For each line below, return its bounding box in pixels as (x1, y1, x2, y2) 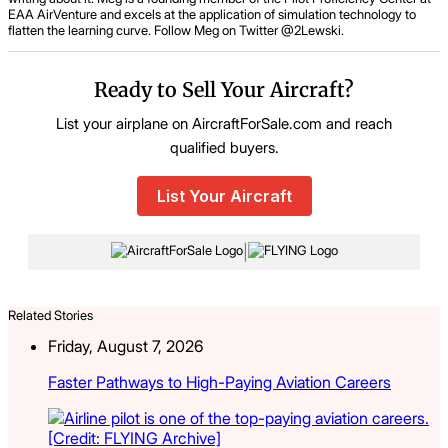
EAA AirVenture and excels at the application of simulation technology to (8, 5, 416, 22)
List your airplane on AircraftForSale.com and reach (56, 113, 392, 133)
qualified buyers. (169, 137, 279, 157)
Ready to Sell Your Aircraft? (94, 76, 354, 102)
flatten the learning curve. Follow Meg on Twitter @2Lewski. (8, 21, 344, 38)
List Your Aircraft (156, 185, 292, 206)
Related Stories (8, 306, 93, 323)
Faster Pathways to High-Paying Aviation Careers (48, 371, 391, 392)
